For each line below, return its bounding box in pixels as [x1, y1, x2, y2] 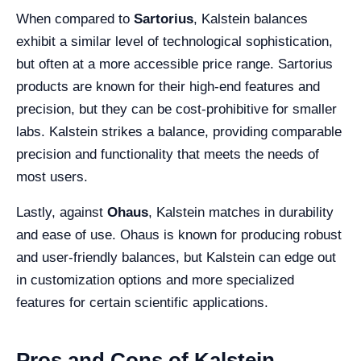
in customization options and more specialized [16, 272, 294, 288]
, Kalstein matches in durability [148, 205, 334, 221]
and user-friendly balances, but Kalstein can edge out [16, 250, 336, 266]
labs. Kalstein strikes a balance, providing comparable [16, 124, 342, 140]
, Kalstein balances [193, 11, 308, 27]
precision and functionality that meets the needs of [16, 147, 319, 163]
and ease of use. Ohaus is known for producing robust [16, 227, 342, 243]
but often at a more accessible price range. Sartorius [16, 56, 333, 73]
